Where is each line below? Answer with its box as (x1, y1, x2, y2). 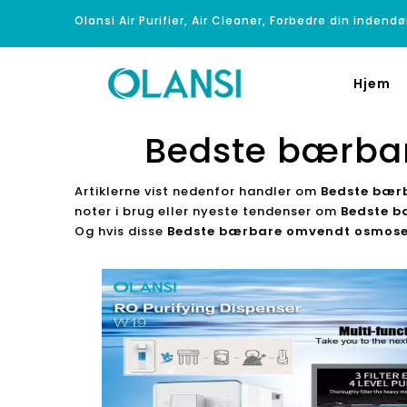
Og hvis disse (74, 223, 167, 240)
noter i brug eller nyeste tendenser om (74, 203, 341, 220)
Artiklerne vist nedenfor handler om (74, 183, 321, 200)
